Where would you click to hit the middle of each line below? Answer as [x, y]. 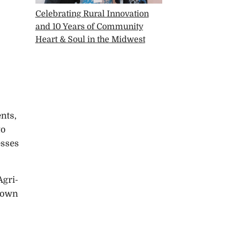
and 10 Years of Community [89, 27]
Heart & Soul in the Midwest [90, 40]
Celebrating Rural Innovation [92, 14]
